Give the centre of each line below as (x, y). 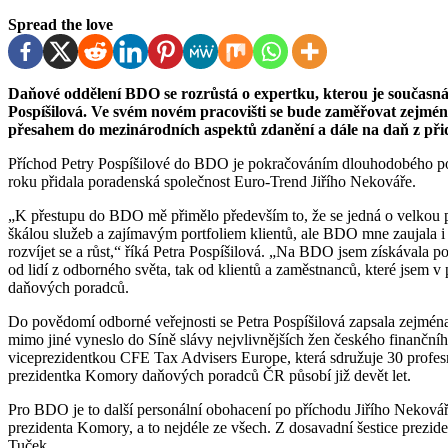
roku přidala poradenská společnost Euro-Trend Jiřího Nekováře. (212, 182)
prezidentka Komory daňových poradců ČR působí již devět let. (209, 376)
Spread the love (60, 25)
